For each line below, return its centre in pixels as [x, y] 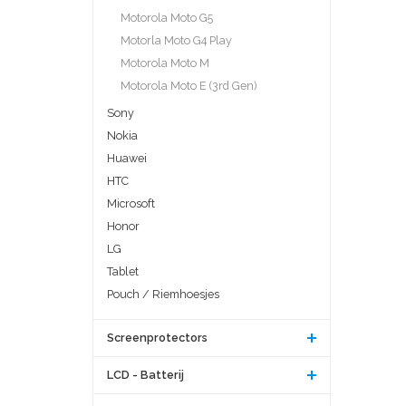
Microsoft [131, 203]
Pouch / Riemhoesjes [163, 294]
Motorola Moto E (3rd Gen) [188, 85]
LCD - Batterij [145, 374]
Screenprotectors [157, 337]
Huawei [127, 158]
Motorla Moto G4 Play [176, 40]
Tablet [123, 271]
